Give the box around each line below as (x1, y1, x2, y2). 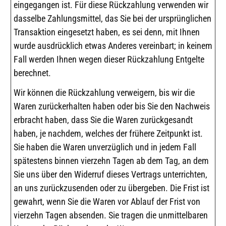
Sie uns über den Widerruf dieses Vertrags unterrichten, (14, 169, 207, 180)
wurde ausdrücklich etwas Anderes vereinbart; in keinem (14, 40, 212, 51)
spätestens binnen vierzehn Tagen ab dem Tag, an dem (14, 155, 209, 166)
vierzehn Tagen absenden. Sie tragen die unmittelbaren (14, 210, 208, 221)
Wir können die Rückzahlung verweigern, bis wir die (14, 87, 195, 98)
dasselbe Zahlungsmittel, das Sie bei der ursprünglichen (14, 13, 211, 24)
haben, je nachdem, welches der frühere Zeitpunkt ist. (14, 128, 203, 139)
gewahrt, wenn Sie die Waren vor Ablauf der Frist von (14, 196, 200, 207)
